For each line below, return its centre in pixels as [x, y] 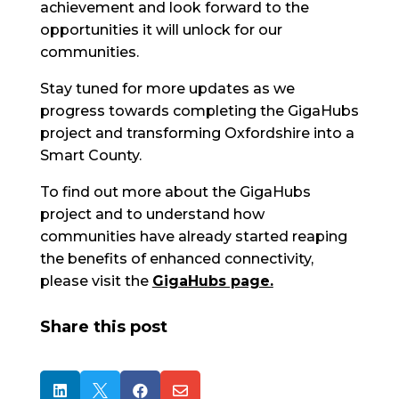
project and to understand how [152, 214]
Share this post [103, 327]
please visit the [96, 281]
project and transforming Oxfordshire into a [197, 133]
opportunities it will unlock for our [161, 30]
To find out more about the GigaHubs [175, 192]
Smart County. [90, 155]
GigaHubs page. [212, 281]
